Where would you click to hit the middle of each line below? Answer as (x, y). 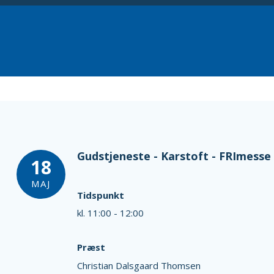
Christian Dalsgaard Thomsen (139, 265)
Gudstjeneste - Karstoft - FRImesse (174, 156)
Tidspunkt (100, 195)
